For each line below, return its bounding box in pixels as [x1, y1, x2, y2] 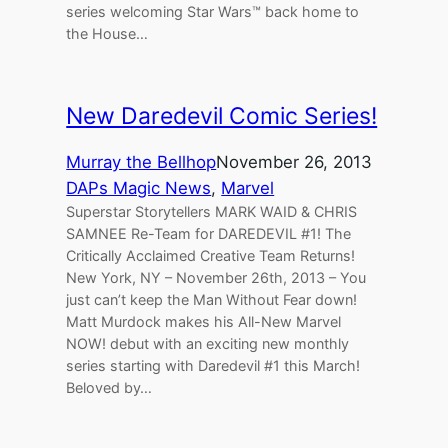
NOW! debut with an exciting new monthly [66, 334, 350, 352]
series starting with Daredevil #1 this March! [66, 356, 369, 374]
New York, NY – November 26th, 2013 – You [66, 268, 367, 286]
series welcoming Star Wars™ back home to [66, 3, 360, 21]
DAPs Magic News [66, 177, 212, 198]
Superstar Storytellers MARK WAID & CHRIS [66, 202, 358, 220]
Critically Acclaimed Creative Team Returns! [66, 246, 364, 264]
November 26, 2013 [216, 151, 373, 172]
